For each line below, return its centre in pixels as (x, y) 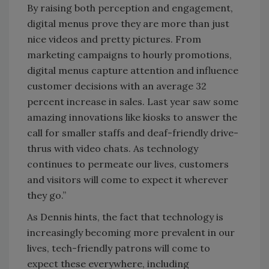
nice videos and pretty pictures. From (114, 39)
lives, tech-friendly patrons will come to (119, 248)
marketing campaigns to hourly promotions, (129, 55)
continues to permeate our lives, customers (128, 164)
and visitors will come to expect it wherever (128, 180)
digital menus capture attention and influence (133, 71)
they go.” (47, 195)
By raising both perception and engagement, (130, 8)
